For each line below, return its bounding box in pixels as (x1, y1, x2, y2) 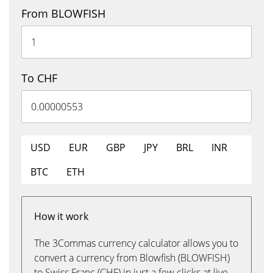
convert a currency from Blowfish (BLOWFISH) (34, 251, 230, 264)
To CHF (21, 71, 57, 85)
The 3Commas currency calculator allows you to (34, 236, 238, 250)
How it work (34, 210, 88, 223)
